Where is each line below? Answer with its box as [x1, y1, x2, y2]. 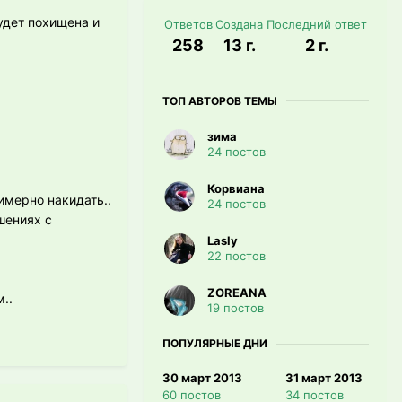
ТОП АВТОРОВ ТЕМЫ [162, 93, 277, 108]
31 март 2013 [284, 371, 363, 386]
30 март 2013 [162, 371, 242, 386]
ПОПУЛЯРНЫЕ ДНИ [162, 336, 267, 351]
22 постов [207, 249, 266, 264]
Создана [215, 16, 264, 31]
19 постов [207, 301, 264, 316]
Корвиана [207, 181, 265, 197]
